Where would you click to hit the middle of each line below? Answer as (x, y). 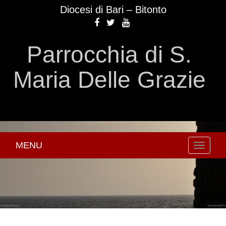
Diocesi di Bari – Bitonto (113, 10)
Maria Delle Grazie (109, 80)
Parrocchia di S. (109, 54)
